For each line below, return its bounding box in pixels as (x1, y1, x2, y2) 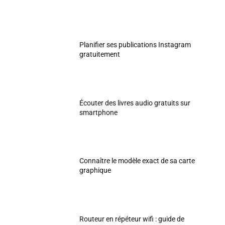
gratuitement (79, 50, 121, 58)
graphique (79, 166, 111, 175)
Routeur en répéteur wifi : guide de (79, 214, 185, 223)
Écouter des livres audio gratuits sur (79, 98, 191, 107)
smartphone (79, 108, 118, 117)
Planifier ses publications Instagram (79, 40, 191, 49)
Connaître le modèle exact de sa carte (79, 157, 195, 165)
